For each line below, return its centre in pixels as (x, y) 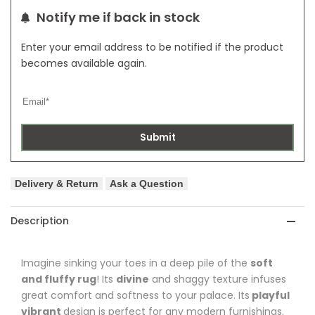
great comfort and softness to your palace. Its (135, 296)
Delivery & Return (57, 184)
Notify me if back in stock (118, 17)
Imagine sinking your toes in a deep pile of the (136, 263)
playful (270, 296)
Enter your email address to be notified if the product (152, 47)
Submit (157, 138)
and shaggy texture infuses (218, 279)
